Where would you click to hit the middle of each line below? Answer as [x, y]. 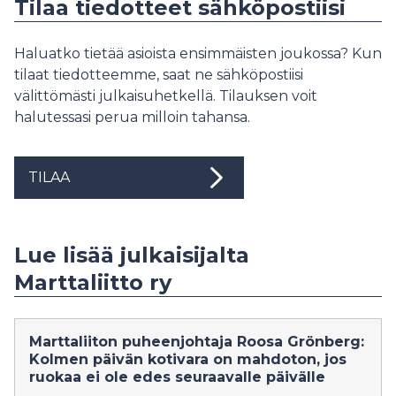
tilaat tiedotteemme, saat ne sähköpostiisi [159, 75]
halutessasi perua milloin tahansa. [132, 118]
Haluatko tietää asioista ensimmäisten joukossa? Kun [198, 54]
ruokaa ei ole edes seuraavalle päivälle [177, 377]
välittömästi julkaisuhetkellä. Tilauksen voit [166, 96]
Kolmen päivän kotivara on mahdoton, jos [188, 360]
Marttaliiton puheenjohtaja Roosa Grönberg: [197, 342]
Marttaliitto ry [93, 283]
